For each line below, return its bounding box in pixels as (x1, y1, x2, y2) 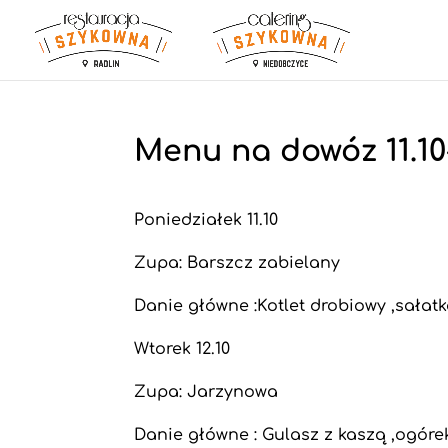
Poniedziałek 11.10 (134, 211, 279, 229)
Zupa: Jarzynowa (134, 383, 279, 401)
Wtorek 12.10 (134, 340, 231, 358)
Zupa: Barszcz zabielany (134, 254, 341, 272)
